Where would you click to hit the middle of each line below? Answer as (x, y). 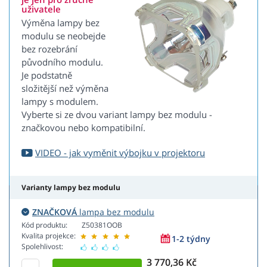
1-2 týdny (191, 238)
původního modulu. (62, 62)
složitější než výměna (65, 89)
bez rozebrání (49, 49)
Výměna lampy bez (60, 23)
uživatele (41, 9)
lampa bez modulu (116, 212)
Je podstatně (47, 75)
